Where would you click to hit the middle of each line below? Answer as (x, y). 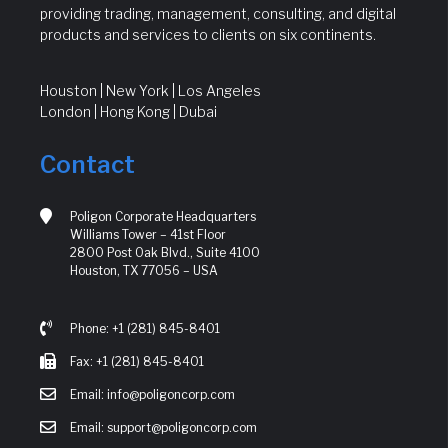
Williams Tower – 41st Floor (148, 235)
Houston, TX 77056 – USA (144, 271)
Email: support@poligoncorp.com (163, 428)
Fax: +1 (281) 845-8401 (137, 362)
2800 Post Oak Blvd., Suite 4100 (165, 253)
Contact (87, 165)
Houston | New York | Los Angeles (150, 91)
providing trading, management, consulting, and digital (218, 14)
